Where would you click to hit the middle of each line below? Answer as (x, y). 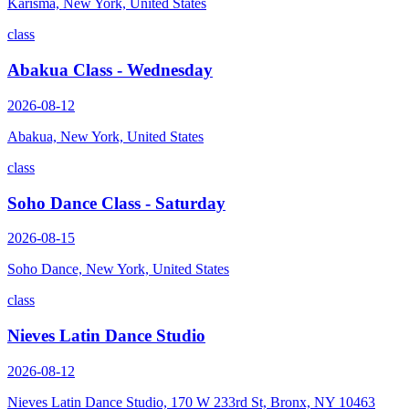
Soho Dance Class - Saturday (116, 203)
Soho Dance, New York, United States (118, 269)
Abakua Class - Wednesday (110, 70)
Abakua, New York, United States (105, 136)
